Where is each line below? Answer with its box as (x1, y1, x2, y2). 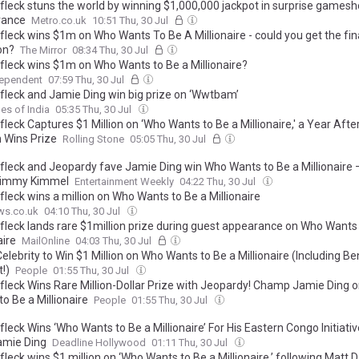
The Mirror (20, 43, 67, 56)
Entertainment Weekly (75, 175, 174, 188)
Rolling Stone (63, 132, 124, 145)
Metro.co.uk (31, 14, 87, 26)
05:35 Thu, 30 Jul (55, 103, 134, 115)
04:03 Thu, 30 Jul (75, 234, 154, 247)
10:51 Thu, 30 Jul (92, 14, 171, 26)
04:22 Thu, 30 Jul (179, 175, 258, 188)
